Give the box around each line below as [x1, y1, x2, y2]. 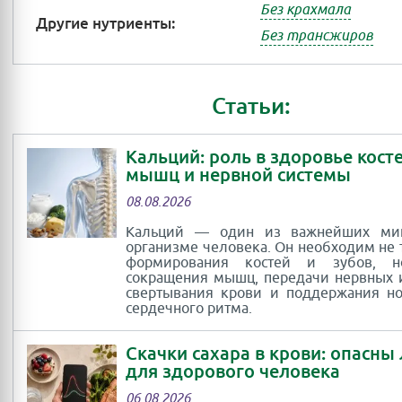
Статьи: [212, 92, 291, 120]
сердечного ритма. [126, 300, 252, 318]
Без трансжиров [260, 27, 373, 45]
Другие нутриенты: [36, 13, 176, 33]
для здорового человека [126, 360, 340, 383]
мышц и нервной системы [126, 163, 351, 187]
